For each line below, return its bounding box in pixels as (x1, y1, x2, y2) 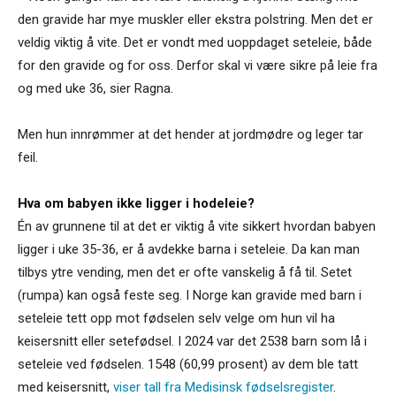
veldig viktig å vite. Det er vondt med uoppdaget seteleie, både (18, 34, 372, 50)
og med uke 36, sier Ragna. (18, 80, 173, 96)
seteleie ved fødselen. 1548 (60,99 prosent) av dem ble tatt (18, 355, 358, 372)
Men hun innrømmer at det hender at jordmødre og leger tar (18, 126, 363, 142)
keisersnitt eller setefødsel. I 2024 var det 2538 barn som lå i (18, 332, 367, 349)
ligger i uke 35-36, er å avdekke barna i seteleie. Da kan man (18, 240, 360, 257)
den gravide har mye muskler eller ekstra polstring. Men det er (18, 11, 373, 27)
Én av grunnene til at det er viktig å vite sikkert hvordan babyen (18, 217, 376, 234)
